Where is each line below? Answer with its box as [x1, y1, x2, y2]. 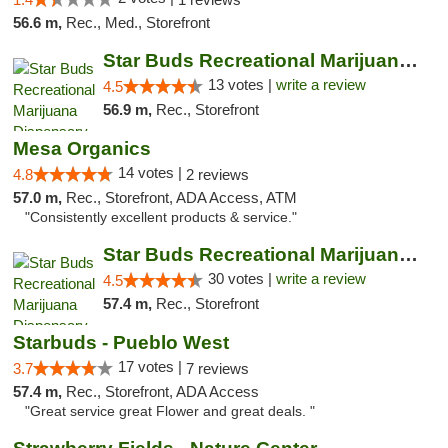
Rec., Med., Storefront [66, 14, 210, 31]
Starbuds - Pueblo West [13, 332, 229, 353]
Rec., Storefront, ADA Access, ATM [66, 189, 297, 206]
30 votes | [207, 270, 276, 287]
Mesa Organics [13, 138, 151, 159]
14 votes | [118, 164, 186, 181]
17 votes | [118, 358, 186, 375]
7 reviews [186, 360, 249, 377]
